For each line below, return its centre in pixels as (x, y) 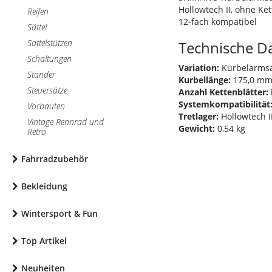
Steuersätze (47, 90)
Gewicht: (197, 128)
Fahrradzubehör (55, 159)
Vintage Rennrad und (66, 122)
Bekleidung (44, 186)
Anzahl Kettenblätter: (223, 92)
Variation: (199, 68)
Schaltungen (49, 59)
